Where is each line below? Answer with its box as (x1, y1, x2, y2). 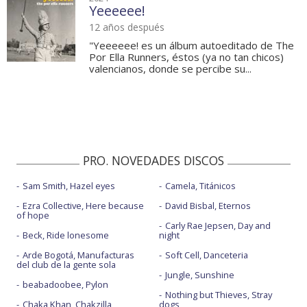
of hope (16, 209, 49, 222)
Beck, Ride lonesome (23, 229, 109, 242)
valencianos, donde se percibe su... (89, 62, 251, 76)
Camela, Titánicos (164, 180, 236, 193)
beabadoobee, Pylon (23, 278, 108, 291)
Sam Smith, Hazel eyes (23, 180, 115, 193)
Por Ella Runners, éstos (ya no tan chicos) (89, 50, 284, 64)
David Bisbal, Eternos (164, 199, 251, 212)
